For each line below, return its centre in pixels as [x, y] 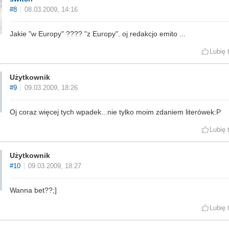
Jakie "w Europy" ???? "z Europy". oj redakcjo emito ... [98, 34]
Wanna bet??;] [33, 190]
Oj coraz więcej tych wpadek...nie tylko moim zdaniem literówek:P [115, 112]
